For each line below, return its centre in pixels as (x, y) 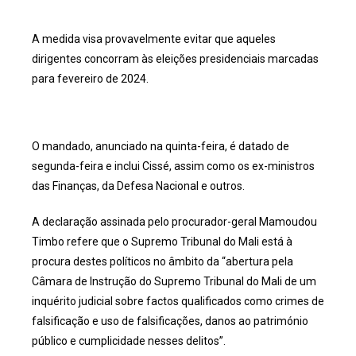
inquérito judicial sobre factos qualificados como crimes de (178, 301)
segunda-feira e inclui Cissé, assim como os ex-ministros (173, 166)
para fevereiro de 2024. (90, 79)
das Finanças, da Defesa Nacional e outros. (138, 186)
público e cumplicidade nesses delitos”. (129, 341)
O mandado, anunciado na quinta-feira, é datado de (161, 146)
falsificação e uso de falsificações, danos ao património (170, 321)
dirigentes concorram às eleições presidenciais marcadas (175, 59)
